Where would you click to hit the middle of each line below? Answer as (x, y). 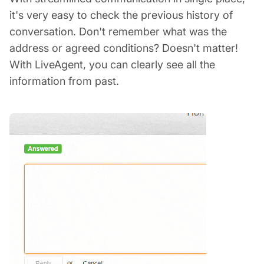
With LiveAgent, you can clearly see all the (112, 64)
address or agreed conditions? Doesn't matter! (124, 48)
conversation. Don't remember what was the (118, 31)
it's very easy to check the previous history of (121, 15)
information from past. (64, 81)
